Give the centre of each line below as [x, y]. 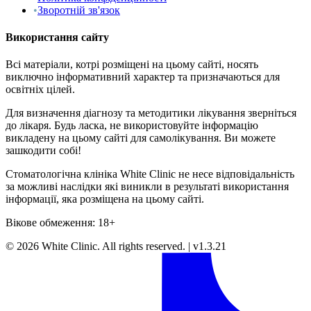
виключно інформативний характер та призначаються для [143, 77]
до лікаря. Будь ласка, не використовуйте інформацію [132, 126]
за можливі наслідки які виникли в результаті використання [147, 187]
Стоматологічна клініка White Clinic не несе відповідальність [150, 174]
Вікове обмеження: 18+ [60, 223]
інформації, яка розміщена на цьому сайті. [105, 199]
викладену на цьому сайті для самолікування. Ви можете [141, 138]
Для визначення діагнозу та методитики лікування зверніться [151, 113]
